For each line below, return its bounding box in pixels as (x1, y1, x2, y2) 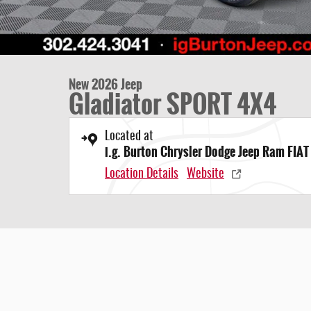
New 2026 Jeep (69, 75, 142, 94)
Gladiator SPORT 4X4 (69, 85, 276, 124)
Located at (105, 131, 153, 143)
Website (187, 168, 224, 180)
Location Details (105, 168, 178, 180)
